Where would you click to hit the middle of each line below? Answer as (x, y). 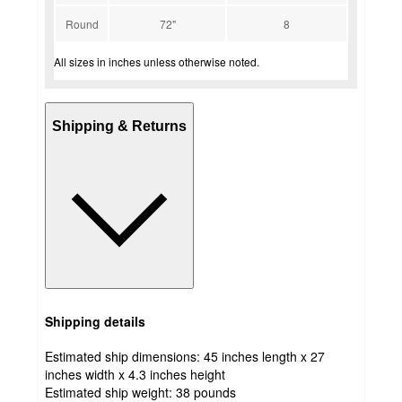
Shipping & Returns (119, 127)
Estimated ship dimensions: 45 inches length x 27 (185, 356)
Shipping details (95, 322)
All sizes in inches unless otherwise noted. (157, 61)
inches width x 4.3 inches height (135, 374)
